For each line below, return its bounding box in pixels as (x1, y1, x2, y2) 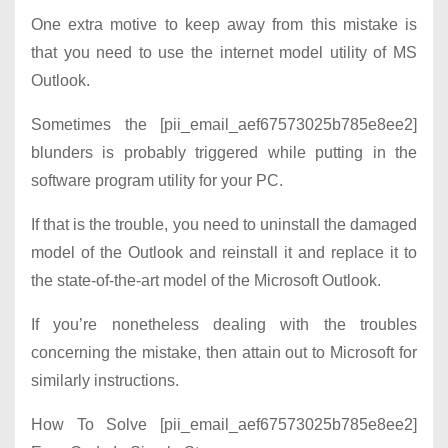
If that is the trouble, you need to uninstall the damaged (31, 216, 417, 234)
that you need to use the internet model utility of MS (31, 44, 417, 62)
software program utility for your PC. (31, 172, 283, 190)
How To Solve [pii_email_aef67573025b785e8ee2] (31, 416, 417, 434)
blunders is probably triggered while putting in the (31, 144, 417, 162)
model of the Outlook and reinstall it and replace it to (31, 244, 417, 262)
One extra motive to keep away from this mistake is (31, 16, 417, 34)
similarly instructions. (31, 372, 179, 390)
